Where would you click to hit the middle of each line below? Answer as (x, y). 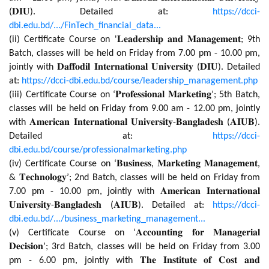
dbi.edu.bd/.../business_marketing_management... (107, 219)
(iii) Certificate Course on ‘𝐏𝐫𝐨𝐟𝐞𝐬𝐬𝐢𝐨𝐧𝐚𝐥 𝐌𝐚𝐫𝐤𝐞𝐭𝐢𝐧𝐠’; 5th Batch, (134, 95)
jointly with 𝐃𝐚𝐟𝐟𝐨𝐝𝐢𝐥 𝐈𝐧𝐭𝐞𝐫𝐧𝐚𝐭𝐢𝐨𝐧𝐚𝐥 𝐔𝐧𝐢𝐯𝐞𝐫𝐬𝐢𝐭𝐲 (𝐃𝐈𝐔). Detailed (134, 67)
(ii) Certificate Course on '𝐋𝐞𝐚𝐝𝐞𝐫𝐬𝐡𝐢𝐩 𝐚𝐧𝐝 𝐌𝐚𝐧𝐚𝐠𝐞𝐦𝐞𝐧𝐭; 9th (134, 39)
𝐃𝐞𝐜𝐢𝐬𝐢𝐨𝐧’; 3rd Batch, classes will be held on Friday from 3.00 (134, 246)
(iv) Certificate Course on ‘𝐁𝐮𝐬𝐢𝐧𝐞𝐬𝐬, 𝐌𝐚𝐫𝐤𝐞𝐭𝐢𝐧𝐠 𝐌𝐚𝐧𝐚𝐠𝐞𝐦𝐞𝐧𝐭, (134, 164)
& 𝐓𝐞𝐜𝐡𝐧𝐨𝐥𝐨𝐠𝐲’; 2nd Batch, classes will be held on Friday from (134, 177)
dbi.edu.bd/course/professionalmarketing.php (98, 150)
